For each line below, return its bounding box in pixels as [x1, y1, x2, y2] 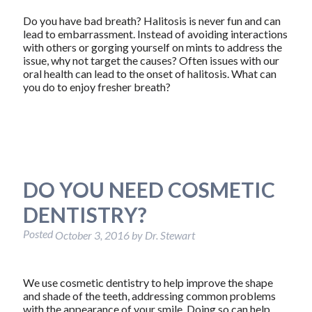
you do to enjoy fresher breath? [22, 80, 171, 94]
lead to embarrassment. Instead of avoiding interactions [22, 27, 288, 41]
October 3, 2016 [54, 228, 130, 242]
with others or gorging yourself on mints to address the [22, 40, 282, 54]
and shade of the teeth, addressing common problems [22, 288, 276, 302]
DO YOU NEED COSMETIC [22, 177, 275, 203]
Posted [22, 227, 55, 241]
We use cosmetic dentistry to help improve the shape [22, 275, 273, 289]
